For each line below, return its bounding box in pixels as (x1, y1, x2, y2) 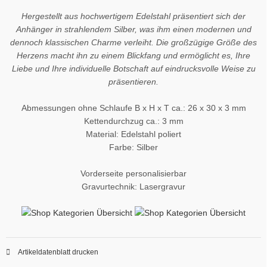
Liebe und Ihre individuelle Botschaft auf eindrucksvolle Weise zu (11, 63, 256, 73)
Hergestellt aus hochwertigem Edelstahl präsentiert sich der (21, 11, 246, 21)
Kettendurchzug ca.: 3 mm (83, 116, 184, 126)
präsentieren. (108, 76, 159, 86)
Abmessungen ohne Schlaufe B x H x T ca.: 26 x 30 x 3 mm (21, 103, 246, 113)
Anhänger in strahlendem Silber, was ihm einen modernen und (15, 24, 252, 34)
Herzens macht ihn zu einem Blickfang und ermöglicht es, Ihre (17, 50, 250, 60)
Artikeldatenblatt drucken (18, 247, 98, 256)
